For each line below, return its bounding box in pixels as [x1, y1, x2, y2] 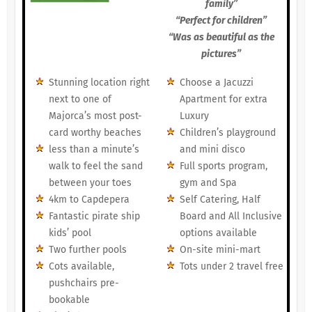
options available [179, 227, 257, 240]
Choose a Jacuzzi [179, 77, 253, 89]
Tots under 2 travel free [179, 260, 283, 273]
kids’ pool [48, 227, 91, 240]
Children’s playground [179, 127, 276, 139]
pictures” [201, 48, 242, 61]
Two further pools [48, 244, 127, 256]
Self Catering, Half [179, 194, 260, 206]
